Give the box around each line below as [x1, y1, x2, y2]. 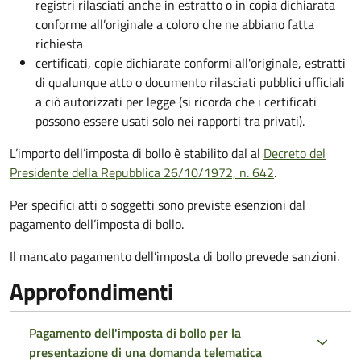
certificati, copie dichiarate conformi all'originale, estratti [35, 52, 346, 73]
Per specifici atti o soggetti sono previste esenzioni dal [10, 194, 305, 214]
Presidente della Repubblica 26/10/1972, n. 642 [10, 162, 274, 182]
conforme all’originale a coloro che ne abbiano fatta [35, 14, 314, 34]
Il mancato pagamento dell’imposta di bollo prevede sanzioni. [10, 246, 339, 266]
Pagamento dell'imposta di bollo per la [29, 322, 241, 342]
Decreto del [263, 143, 326, 163]
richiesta [35, 33, 83, 53]
